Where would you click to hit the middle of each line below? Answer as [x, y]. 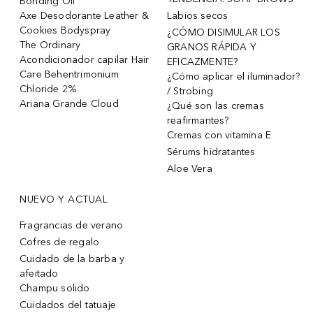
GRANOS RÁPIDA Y [212, 47]
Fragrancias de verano [72, 225]
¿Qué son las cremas [216, 105]
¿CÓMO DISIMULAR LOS [224, 32]
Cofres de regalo [60, 242]
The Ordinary [50, 45]
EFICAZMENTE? [203, 61]
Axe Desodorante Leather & [84, 15]
